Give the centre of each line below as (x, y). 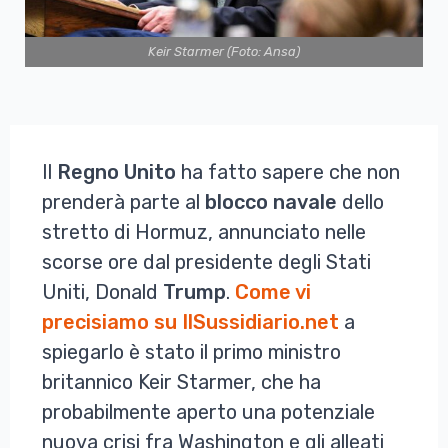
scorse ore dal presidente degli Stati (206, 261)
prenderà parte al (123, 201)
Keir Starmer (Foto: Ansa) (224, 51)
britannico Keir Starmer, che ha (181, 381)
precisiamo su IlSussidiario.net (190, 321)
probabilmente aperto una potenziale (208, 411)
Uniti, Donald (102, 291)
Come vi (273, 291)
